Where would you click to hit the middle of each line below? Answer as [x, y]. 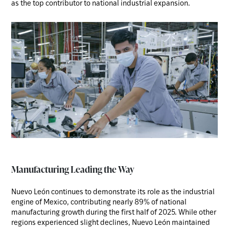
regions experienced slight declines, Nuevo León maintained [111, 223]
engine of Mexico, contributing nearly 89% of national [99, 202]
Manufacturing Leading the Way [73, 169]
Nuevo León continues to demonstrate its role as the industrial [113, 192]
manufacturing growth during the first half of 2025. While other [114, 213]
